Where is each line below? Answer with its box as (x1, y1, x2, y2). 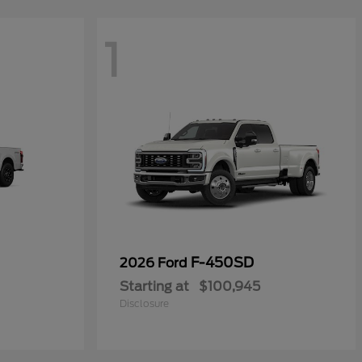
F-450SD (191, 255, 254, 271)
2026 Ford (120, 255, 191, 271)
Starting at (120, 279, 189, 295)
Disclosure (120, 297, 169, 310)
